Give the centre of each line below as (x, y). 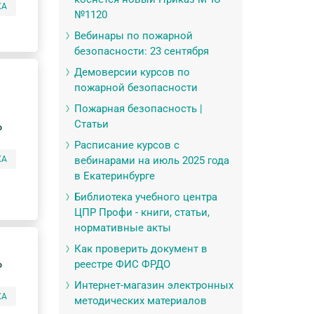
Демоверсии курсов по (132, 72)
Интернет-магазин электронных (153, 285)
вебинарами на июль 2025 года (151, 161)
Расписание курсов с (127, 145)
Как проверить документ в (141, 249)
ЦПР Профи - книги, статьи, (142, 212)
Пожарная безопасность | (138, 109)
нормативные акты (122, 228)
